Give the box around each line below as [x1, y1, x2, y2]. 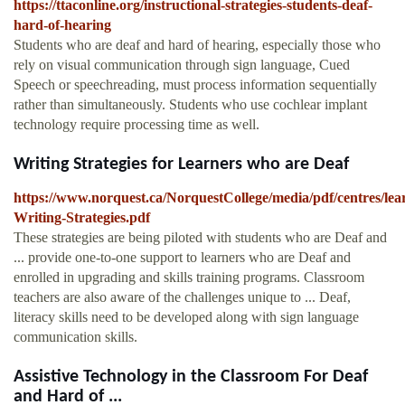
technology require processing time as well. [14, 117, 259, 133]
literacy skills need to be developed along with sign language [14, 309, 359, 325]
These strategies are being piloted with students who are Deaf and [14, 230, 387, 246]
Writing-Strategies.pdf [14, 210, 150, 226]
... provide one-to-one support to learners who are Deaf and [14, 250, 351, 266]
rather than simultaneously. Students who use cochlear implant [14, 97, 367, 113]
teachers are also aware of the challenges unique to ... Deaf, [14, 289, 351, 306]
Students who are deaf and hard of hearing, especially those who [14, 37, 381, 53]
